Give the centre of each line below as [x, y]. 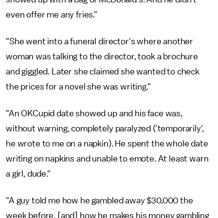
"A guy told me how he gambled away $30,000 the [100, 200]
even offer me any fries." [52, 15]
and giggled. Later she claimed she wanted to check [103, 72]
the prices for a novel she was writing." [78, 87]
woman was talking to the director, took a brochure [102, 56]
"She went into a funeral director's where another [100, 41]
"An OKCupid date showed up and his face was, [94, 113]
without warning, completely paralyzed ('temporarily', [105, 128]
